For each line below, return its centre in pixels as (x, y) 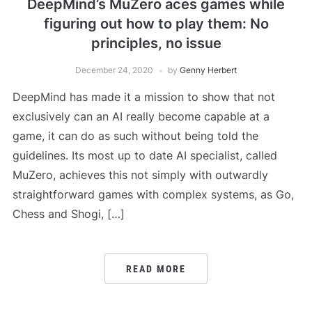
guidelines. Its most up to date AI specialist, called (145, 156)
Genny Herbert (208, 70)
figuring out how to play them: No (156, 24)
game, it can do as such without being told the (135, 136)
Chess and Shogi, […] (68, 214)
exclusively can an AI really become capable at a (141, 117)
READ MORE (156, 269)
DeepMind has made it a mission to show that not (143, 97)
